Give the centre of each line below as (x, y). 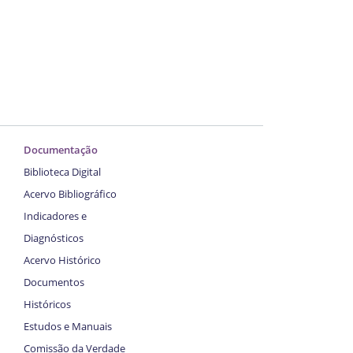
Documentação (61, 149)
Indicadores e (55, 216)
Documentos (54, 282)
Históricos (47, 304)
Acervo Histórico (62, 260)
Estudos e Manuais (68, 326)
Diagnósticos (54, 238)
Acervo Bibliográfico (70, 193)
